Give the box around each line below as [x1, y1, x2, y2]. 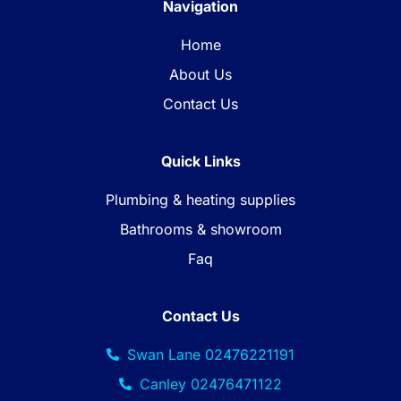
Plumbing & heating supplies [106, 190, 295, 209]
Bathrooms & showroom [119, 219, 282, 238]
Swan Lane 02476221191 [126, 345, 294, 363]
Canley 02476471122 [139, 374, 282, 393]
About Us [169, 64, 232, 83]
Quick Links [160, 151, 241, 170]
